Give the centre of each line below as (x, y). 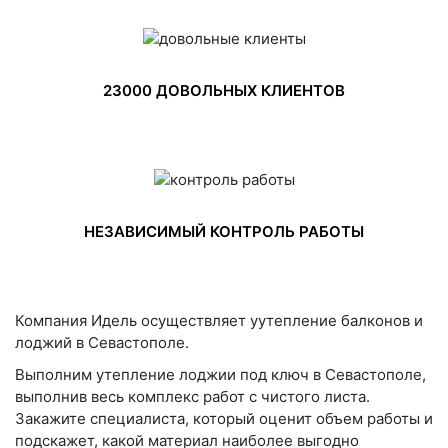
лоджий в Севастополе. (102, 342)
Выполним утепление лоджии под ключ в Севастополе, (220, 374)
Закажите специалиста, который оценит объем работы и (224, 418)
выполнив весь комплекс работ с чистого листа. (192, 396)
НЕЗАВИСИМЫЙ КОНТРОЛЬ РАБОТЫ (224, 231)
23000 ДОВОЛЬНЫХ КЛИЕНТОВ (224, 90)
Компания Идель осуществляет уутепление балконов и (219, 320)
